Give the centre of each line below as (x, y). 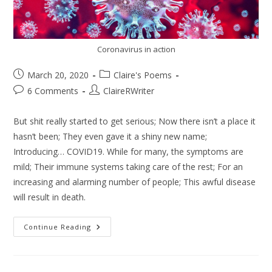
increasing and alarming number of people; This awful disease (135, 182)
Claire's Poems (143, 75)
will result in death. (50, 197)
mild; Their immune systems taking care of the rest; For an (128, 167)
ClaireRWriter (129, 91)
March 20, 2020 (58, 75)
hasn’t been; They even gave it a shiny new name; (110, 137)
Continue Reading (58, 227)
